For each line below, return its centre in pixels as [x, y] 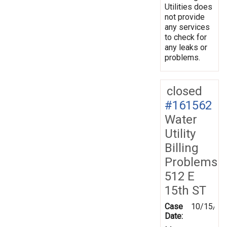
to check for [186, 37]
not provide [185, 17]
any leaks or [186, 47]
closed [184, 91]
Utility [180, 134]
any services [187, 27]
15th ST [185, 190]
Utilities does [188, 7]
